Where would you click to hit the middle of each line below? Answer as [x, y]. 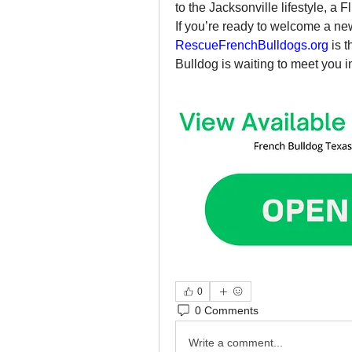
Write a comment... [236, 343]
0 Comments [227, 311]
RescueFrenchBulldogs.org [252, 45]
